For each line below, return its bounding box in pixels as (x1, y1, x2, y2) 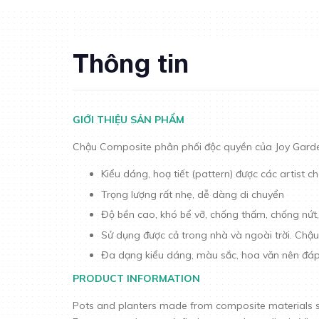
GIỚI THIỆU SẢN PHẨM (73, 113, 184, 126)
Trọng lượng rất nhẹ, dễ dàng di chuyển (101, 187, 284, 201)
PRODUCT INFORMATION (73, 272, 200, 286)
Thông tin (73, 48, 189, 78)
